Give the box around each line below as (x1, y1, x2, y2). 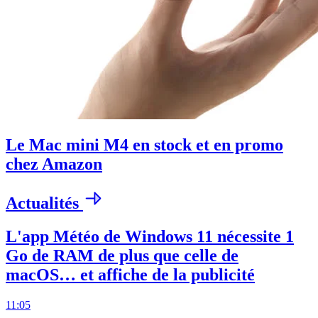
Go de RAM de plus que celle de (6, 246, 238, 265)
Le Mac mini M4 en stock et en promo (6, 136, 283, 155)
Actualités (6, 194, 83, 213)
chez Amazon (6, 155, 102, 174)
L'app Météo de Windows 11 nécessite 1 (6, 227, 294, 246)
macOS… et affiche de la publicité (6, 265, 255, 285)
